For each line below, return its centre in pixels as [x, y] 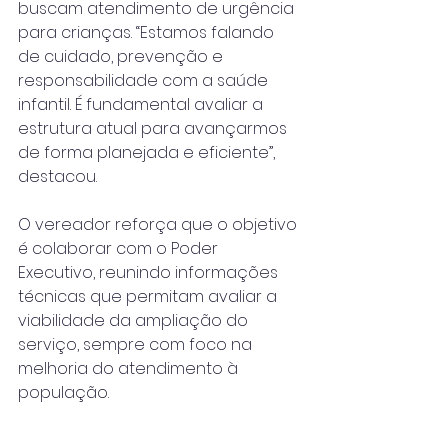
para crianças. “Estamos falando [148, 32]
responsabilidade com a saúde [145, 80]
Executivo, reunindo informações [150, 272]
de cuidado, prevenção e [122, 56]
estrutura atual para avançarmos [154, 128]
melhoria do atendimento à [130, 368]
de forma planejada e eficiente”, [148, 152]
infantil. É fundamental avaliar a [142, 104]
